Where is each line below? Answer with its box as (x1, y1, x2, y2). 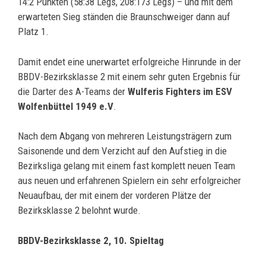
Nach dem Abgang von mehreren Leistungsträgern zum (18, 130, 232, 142)
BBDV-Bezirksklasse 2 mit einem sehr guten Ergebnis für (18, 70, 240, 83)
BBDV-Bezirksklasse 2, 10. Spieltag (18, 234, 164, 246)
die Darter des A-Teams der (18, 85, 128, 97)
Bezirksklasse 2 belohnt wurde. (18, 204, 141, 217)
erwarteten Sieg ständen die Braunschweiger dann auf (18, 11, 230, 23)
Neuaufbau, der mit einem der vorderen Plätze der (18, 189, 211, 202)
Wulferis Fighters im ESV (128, 85, 232, 97)
